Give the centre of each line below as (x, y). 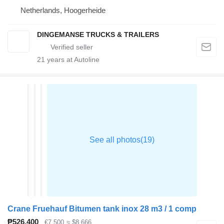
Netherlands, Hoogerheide (63, 10)
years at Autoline (72, 59)
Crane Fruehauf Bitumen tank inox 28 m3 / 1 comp (102, 208)
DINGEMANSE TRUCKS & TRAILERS (98, 34)
